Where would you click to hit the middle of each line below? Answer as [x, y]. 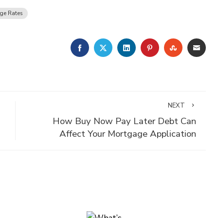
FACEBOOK [104, 47]
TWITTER [126, 47]
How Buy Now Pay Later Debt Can [124, 121]
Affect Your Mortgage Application [127, 134]
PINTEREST [175, 47]
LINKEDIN [147, 47]
